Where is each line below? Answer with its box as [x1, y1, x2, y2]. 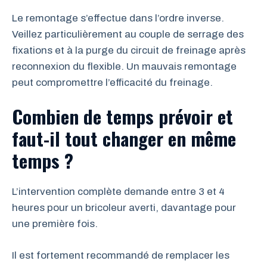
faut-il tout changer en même [12, 125, 236, 152]
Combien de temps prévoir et [12, 103, 233, 130]
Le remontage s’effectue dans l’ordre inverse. [12, 12, 224, 24]
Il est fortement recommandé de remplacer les [12, 249, 229, 261]
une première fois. [12, 218, 98, 229]
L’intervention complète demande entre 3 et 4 [12, 186, 225, 197]
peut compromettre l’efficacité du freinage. [12, 76, 213, 88]
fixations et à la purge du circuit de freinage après [12, 44, 246, 56]
